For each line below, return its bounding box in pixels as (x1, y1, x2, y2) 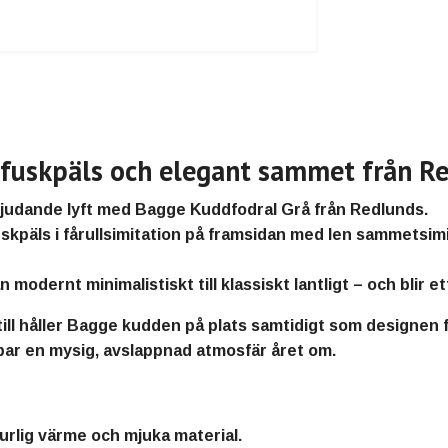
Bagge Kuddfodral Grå (135, 201, 310, 219)
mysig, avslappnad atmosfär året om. (49, 342, 336, 360)
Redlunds (350, 201, 424, 219)
